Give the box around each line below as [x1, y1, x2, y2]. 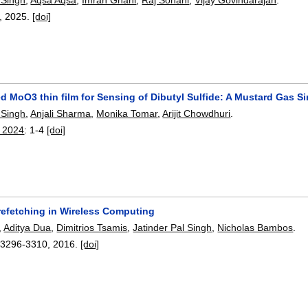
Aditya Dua [3, 221, 52, 233]
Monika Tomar [96, 108, 158, 120]
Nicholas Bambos [217, 221, 294, 233]
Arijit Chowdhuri [162, 108, 231, 120]
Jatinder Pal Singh [133, 221, 212, 233]
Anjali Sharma [30, 108, 91, 120]
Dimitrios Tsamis [56, 221, 128, 233]
